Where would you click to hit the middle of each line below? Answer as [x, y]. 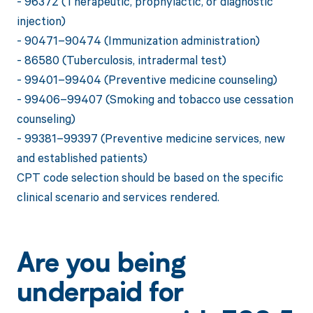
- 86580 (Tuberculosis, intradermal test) [121, 60]
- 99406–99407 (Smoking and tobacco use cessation [155, 99]
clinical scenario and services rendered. [118, 197]
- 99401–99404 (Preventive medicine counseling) [147, 80]
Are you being [101, 265]
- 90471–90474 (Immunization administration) [138, 41]
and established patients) [82, 158]
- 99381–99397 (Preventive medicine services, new [151, 138]
